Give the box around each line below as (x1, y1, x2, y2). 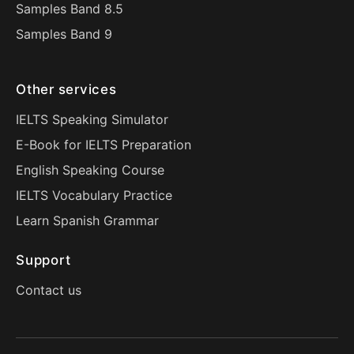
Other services (16, 81, 117, 97)
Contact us (16, 282, 81, 298)
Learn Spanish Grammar (16, 213, 159, 228)
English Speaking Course (16, 162, 164, 178)
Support (16, 252, 71, 268)
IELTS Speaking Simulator (16, 111, 168, 127)
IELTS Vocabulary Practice (16, 187, 172, 203)
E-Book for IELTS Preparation (16, 137, 191, 153)
